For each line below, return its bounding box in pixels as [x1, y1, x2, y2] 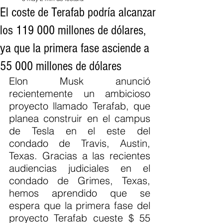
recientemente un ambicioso [9, 87, 150, 100]
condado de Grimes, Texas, [9, 174, 150, 187]
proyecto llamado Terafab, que [9, 100, 150, 112]
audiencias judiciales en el [9, 162, 150, 174]
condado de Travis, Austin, [9, 137, 150, 149]
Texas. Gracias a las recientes [9, 149, 150, 162]
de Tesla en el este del [9, 124, 150, 137]
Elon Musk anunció [9, 75, 150, 87]
